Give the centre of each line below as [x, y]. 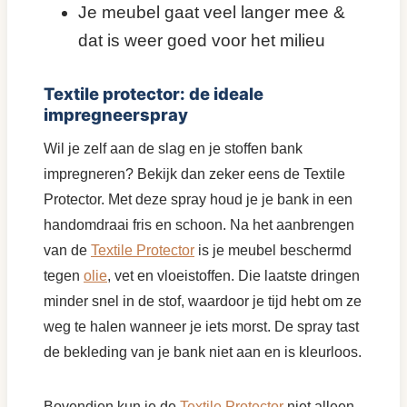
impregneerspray [116, 114]
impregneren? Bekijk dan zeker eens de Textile [194, 174]
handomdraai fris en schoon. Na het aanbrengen [199, 225]
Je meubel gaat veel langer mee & [212, 12]
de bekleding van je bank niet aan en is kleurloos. [203, 352]
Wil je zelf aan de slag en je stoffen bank [173, 149]
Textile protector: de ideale [154, 94]
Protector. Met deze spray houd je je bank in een [198, 199]
